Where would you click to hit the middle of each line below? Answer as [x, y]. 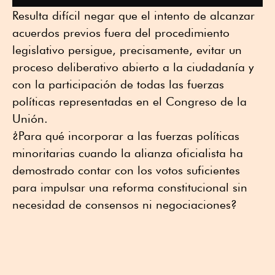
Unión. [30, 119]
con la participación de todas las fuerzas [118, 84]
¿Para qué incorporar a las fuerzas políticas [126, 136]
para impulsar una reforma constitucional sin [130, 188]
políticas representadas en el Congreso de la [130, 102]
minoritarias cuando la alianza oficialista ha [128, 153]
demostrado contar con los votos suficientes [126, 170]
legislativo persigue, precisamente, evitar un [127, 50]
